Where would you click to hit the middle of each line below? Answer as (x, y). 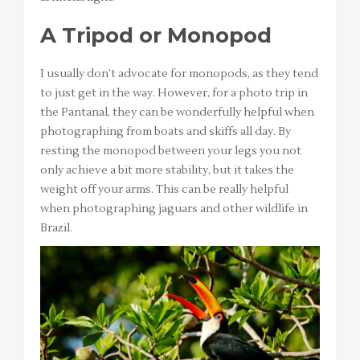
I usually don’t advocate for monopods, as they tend (179, 74)
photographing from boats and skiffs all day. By (166, 132)
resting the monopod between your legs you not (171, 151)
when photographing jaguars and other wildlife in (174, 209)
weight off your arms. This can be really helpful (164, 190)
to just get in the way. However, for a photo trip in (174, 94)
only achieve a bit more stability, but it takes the (167, 171)
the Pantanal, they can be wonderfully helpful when (177, 113)
